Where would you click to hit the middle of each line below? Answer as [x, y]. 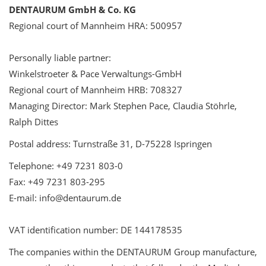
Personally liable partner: [60, 58]
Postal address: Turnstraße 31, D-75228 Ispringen [110, 144]
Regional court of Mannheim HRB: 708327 [96, 90]
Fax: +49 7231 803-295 [57, 182]
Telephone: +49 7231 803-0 [66, 166]
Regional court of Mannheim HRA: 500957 [96, 26]
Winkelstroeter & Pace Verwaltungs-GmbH [95, 74]
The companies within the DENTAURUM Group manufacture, [133, 252]
